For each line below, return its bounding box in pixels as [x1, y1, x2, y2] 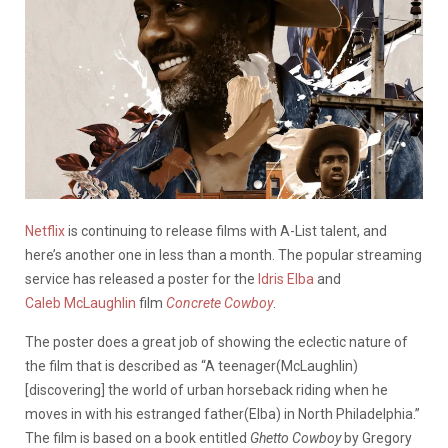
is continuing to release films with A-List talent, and [65, 222, 387, 239]
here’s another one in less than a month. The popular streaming [25, 246, 422, 263]
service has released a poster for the [25, 270, 258, 287]
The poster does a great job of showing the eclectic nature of [25, 333, 408, 350]
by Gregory [341, 429, 412, 446]
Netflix [25, 222, 65, 239]
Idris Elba [258, 270, 314, 287]
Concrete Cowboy [166, 294, 273, 311]
